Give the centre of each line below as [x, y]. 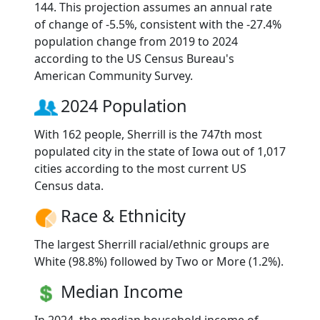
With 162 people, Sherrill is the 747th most [148, 135]
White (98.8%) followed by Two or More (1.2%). [159, 262]
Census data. [69, 186]
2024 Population [124, 106]
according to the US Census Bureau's [134, 59]
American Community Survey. [114, 76]
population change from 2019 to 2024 [136, 42]
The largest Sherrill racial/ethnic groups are [152, 245]
